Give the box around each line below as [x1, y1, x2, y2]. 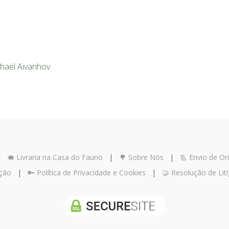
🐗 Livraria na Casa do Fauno [7, 152, 103, 163]
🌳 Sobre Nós [119, 152, 164, 163]
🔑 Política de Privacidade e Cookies [28, 168, 146, 178]
